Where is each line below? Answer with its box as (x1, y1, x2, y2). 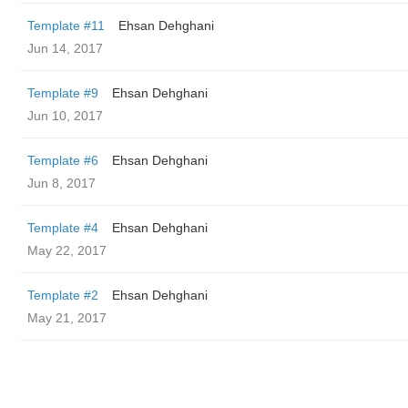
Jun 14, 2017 (27, 41, 103, 56)
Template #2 (27, 288, 98, 302)
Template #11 (27, 18, 105, 33)
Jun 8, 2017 (27, 176, 96, 190)
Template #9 (27, 86, 98, 100)
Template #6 (27, 153, 98, 168)
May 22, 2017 (27, 243, 107, 258)
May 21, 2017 (27, 311, 107, 325)
